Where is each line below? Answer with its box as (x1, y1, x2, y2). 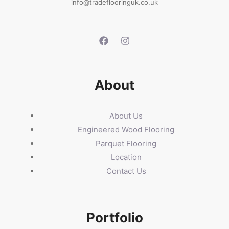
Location (110, 152, 142, 162)
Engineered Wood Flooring (78, 124, 174, 134)
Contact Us (106, 166, 146, 176)
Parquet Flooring (96, 138, 156, 148)
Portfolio (86, 209, 143, 225)
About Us (109, 110, 143, 121)
